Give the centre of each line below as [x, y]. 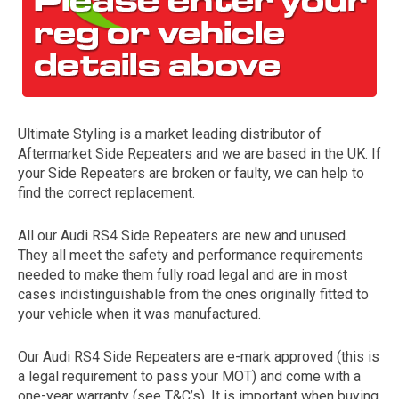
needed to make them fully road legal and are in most [183, 275]
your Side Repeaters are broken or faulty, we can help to [191, 173]
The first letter [332, 203]
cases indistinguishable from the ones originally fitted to [193, 294]
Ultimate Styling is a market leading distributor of [170, 134]
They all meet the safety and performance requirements [191, 255]
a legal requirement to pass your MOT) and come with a [189, 376]
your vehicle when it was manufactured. [139, 314]
